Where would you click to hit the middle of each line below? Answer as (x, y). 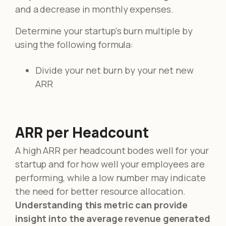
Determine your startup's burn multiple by (104, 31)
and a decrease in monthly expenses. (94, 9)
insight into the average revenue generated (113, 219)
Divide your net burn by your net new (115, 70)
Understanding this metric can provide (102, 205)
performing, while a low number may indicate (110, 178)
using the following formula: (74, 45)
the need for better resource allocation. (100, 191)
